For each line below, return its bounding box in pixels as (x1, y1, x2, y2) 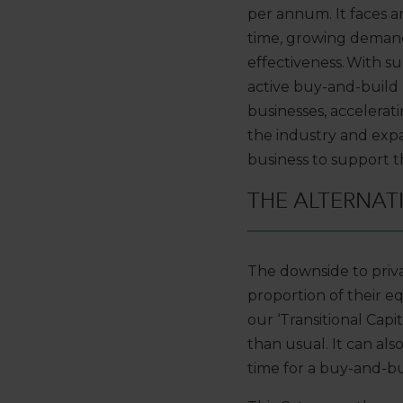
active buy (247, 78, 322, 96)
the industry (247, 127, 336, 145)
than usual (247, 336, 326, 354)
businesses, (247, 103, 327, 121)
